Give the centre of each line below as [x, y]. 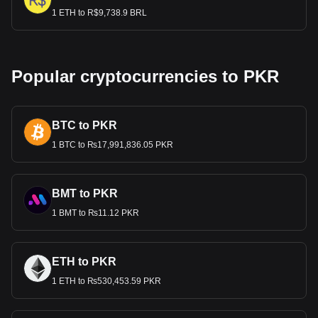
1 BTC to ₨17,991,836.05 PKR [113, 145]
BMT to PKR [85, 193]
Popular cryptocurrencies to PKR [145, 76]
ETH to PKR [84, 262]
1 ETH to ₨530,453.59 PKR [106, 281]
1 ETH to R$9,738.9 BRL [99, 13]
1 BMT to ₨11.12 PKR [95, 213]
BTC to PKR [84, 125]
